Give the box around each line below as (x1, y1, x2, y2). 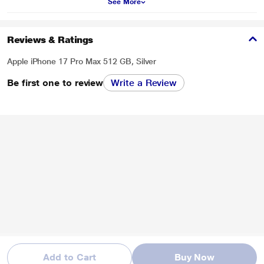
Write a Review (111, 77, 177, 88)
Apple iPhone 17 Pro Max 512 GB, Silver (7, 57, 157, 66)
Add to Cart (43, 252, 96, 263)
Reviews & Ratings (7, 34, 93, 45)
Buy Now (174, 252, 215, 263)
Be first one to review (7, 77, 104, 88)
